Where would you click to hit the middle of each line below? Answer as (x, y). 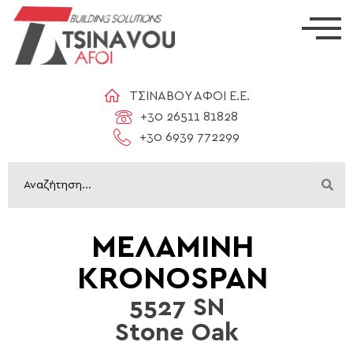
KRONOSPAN (173, 279)
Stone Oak (176, 333)
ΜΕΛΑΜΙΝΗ (173, 247)
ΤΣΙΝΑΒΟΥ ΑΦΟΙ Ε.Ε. (189, 96)
